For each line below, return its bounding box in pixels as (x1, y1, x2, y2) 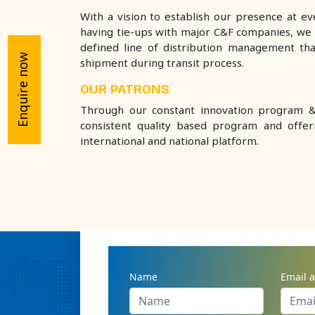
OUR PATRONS (80, 83, 169, 96)
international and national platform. (80, 134, 259, 149)
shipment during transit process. (80, 56, 244, 71)
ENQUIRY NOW (108, 204, 257, 228)
